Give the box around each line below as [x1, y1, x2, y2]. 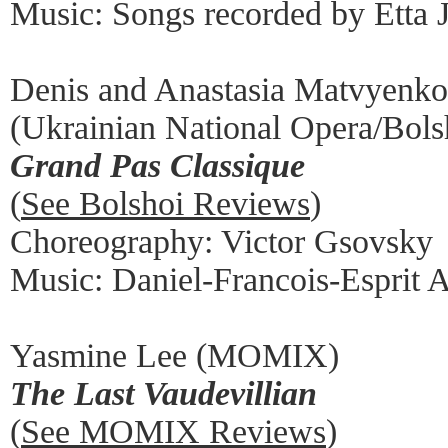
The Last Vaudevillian [10, 374, 317, 412]
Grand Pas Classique [10, 146, 305, 184]
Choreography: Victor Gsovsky [10, 222, 433, 260]
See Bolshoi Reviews [21, 184, 310, 222]
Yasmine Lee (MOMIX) [10, 336, 339, 374]
